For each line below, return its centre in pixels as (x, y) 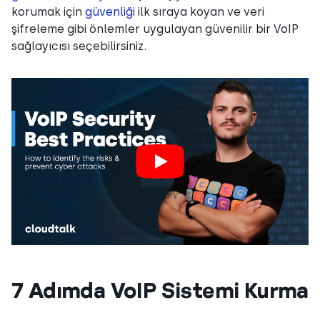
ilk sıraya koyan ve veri (200, 11)
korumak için (48, 11)
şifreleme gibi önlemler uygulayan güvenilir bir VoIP (155, 29)
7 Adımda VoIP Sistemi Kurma (160, 289)
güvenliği (110, 11)
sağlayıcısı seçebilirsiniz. (79, 46)
